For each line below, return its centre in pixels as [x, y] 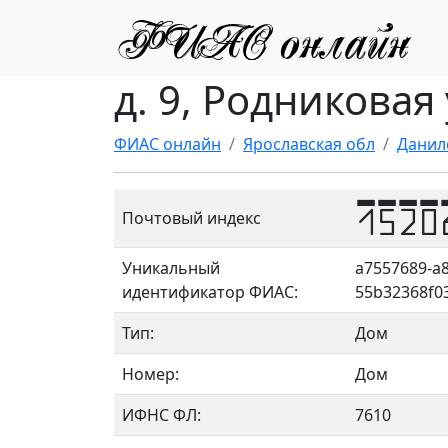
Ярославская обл [309, 144]
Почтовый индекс [191, 218]
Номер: [150, 374]
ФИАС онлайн [167, 144]
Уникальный [171, 268]
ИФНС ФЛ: [161, 415]
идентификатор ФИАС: [210, 292]
